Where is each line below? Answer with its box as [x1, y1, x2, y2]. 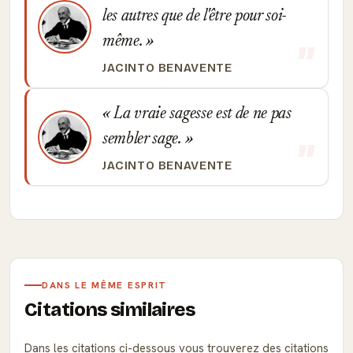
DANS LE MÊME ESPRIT [42, 279, 167, 292]
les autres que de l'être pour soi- [102, 8, 288, 25]
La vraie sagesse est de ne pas [110, 106, 292, 123]
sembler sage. [102, 131, 185, 148]
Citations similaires [24, 299, 195, 321]
